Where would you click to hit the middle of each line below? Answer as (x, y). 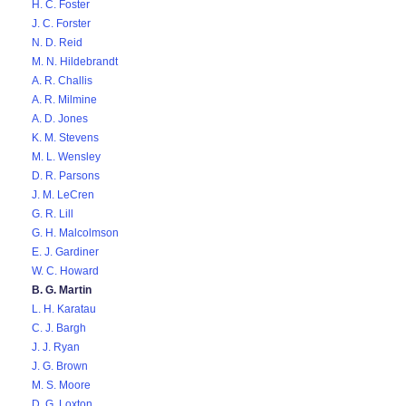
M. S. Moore (61, 385)
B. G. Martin (62, 290)
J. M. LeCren (63, 195)
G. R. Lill (53, 214)
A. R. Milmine (64, 100)
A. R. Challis (62, 81)
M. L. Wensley (66, 157)
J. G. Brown (60, 366)
